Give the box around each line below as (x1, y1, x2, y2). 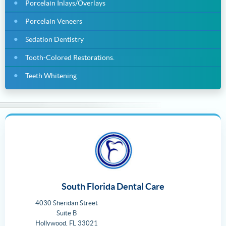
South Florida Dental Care (62, 181, 164, 192)
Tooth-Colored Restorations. (25, 53, 115, 62)
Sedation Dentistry (25, 35, 84, 43)
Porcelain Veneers (25, 17, 82, 25)
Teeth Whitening (25, 71, 77, 80)
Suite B (56, 209, 77, 217)
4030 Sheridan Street (35, 199, 98, 207)
